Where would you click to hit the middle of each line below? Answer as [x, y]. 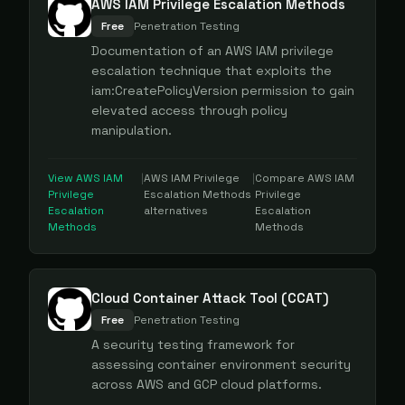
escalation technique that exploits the [212, 71]
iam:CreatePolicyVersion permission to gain [223, 90]
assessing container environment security [221, 364]
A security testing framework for [193, 344]
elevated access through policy [189, 110]
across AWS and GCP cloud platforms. [207, 384]
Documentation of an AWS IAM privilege [212, 51]
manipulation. [132, 130]
